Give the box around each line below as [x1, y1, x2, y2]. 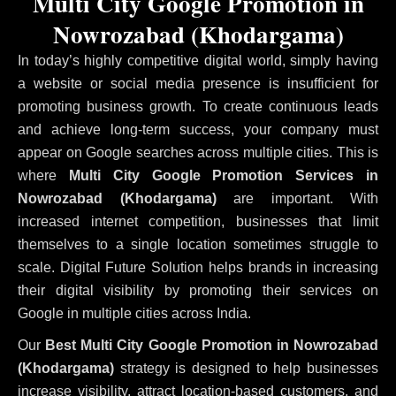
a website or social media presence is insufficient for [18, 75, 378, 91]
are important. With [216, 190, 378, 206]
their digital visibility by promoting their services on [18, 282, 378, 298]
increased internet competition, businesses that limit [18, 213, 378, 229]
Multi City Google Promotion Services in [57, 167, 378, 183]
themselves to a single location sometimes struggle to [18, 236, 378, 252]
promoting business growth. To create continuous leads [18, 98, 378, 114]
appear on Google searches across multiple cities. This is [18, 144, 378, 160]
